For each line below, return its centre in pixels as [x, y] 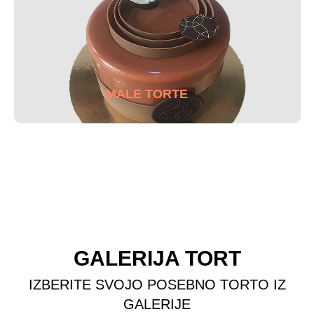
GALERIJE [157, 304]
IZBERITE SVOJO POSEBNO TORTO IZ [157, 285]
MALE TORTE [147, 94]
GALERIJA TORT [157, 258]
